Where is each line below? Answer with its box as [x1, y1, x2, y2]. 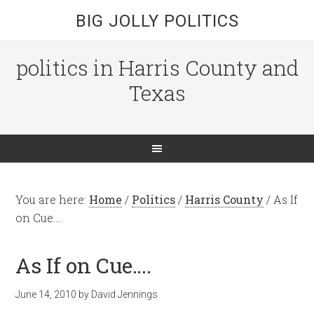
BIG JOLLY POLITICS [75, 11, 239, 31]
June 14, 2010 [15, 289, 77, 300]
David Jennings [91, 289, 158, 300]
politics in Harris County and [15, 54, 299, 81]
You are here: [15, 192, 90, 207]
